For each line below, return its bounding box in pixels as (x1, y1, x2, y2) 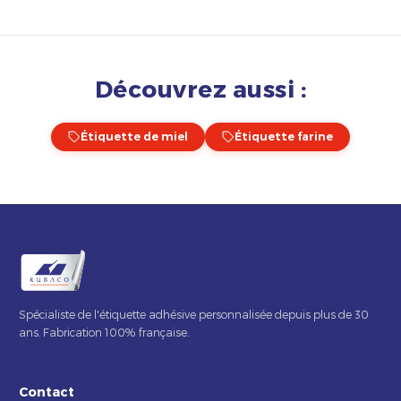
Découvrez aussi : (94, 73, 307, 102)
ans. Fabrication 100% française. (19, 325, 189, 338)
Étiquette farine (235, 130, 333, 144)
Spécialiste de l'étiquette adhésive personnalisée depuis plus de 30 (19, 307, 369, 320)
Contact (19, 383, 74, 399)
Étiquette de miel (81, 130, 188, 144)
